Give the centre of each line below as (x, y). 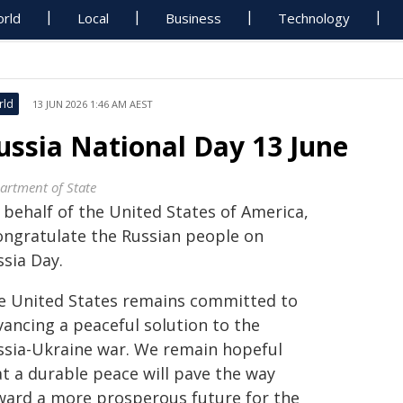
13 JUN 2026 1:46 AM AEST (93, 104)
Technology (314, 18)
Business (194, 18)
